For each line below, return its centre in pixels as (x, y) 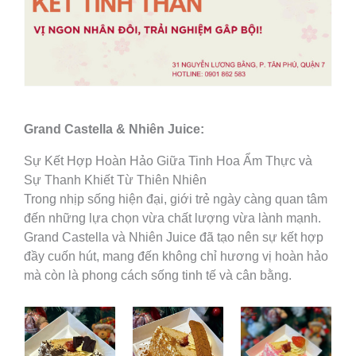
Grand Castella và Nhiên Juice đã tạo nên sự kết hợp (174, 238)
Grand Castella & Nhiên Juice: (114, 130)
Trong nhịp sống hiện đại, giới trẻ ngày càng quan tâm (176, 199)
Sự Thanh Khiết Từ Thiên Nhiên (115, 180)
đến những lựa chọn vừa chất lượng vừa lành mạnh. (172, 219)
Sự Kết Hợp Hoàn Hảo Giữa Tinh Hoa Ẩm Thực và (168, 161)
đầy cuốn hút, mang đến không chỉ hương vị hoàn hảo (176, 257)
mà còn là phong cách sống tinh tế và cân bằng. (158, 276)
